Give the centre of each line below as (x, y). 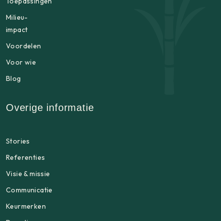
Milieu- (17, 17)
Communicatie (29, 190)
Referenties (26, 157)
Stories (18, 141)
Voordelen (24, 46)
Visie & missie (28, 173)
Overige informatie (50, 107)
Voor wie (21, 62)
